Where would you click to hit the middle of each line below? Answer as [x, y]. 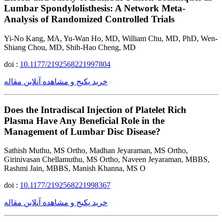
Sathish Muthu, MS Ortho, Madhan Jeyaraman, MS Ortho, [96, 151]
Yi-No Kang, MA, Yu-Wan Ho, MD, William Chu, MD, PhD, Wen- [111, 38]
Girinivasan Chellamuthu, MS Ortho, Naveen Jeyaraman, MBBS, [107, 160]
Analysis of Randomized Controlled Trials [89, 19]
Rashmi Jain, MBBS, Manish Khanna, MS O [75, 168]
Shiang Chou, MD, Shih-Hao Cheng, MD [70, 47]
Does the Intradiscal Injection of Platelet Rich [95, 110]
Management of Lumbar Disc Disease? [82, 131]
